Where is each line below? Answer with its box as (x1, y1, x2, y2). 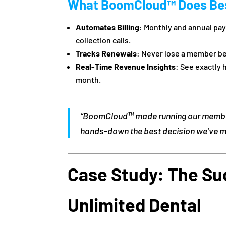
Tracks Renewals (76, 48, 137, 58)
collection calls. (76, 35, 131, 45)
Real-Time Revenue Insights (76, 61, 176, 71)
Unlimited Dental (68, 193, 202, 215)
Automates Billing (76, 22, 140, 32)
